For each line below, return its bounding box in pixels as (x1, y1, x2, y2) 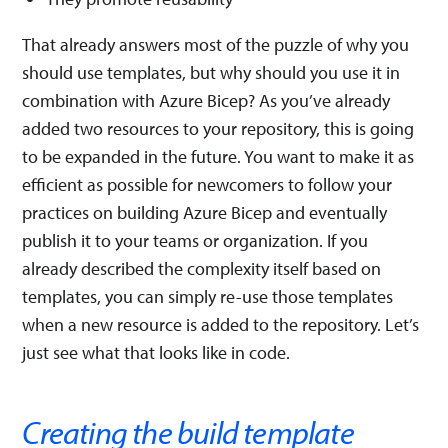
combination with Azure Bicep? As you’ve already (22, 89, 391, 112)
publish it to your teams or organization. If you (22, 229, 369, 252)
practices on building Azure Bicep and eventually (22, 201, 388, 224)
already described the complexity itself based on (22, 257, 382, 280)
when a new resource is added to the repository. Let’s (22, 313, 420, 336)
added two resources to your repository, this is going (22, 117, 415, 140)
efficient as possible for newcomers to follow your (22, 173, 393, 196)
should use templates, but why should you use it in (22, 61, 401, 84)
